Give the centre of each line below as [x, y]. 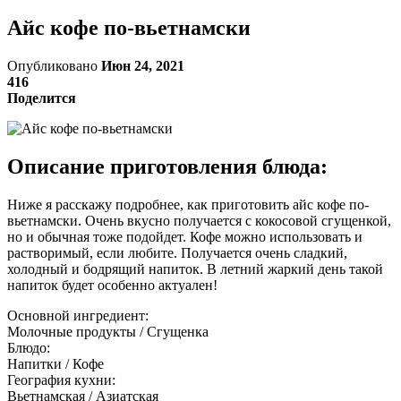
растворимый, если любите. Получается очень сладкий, [177, 252]
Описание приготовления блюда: [167, 166]
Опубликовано [54, 65]
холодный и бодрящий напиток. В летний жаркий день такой [195, 269]
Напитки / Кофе [55, 363]
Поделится [42, 98]
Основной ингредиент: [78, 315]
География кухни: [61, 380]
